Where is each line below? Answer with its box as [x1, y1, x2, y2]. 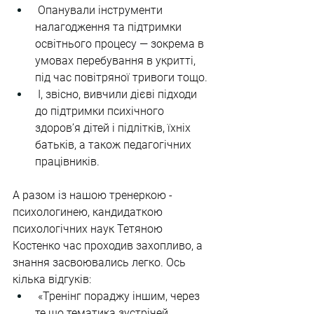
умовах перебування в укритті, [35, 54, 198, 67]
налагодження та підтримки [35, 20, 184, 34]
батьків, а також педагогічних [35, 138, 194, 151]
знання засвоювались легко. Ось [13, 256, 189, 269]
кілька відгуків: [13, 273, 91, 286]
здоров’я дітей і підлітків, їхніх [35, 121, 193, 135]
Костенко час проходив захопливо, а [13, 239, 205, 252]
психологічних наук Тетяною [13, 222, 165, 235]
